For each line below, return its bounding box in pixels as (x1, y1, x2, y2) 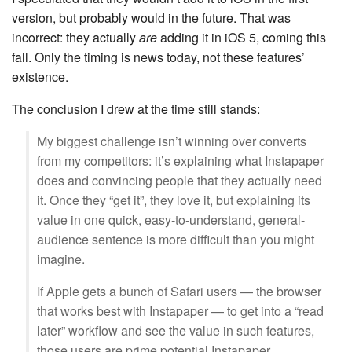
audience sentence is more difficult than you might (37, 230, 314, 248)
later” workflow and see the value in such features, (37, 321, 314, 339)
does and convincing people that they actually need (37, 171, 322, 189)
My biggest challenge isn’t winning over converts (37, 132, 306, 150)
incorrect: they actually (12, 28, 139, 46)
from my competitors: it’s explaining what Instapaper (37, 152, 324, 170)
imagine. (37, 250, 85, 268)
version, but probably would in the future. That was (12, 9, 291, 27)
